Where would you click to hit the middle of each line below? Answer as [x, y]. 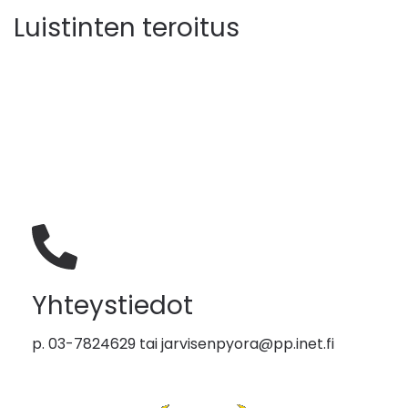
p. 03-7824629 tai [97, 344]
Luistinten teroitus [127, 28]
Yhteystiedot [112, 306]
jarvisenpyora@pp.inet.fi [248, 344]
